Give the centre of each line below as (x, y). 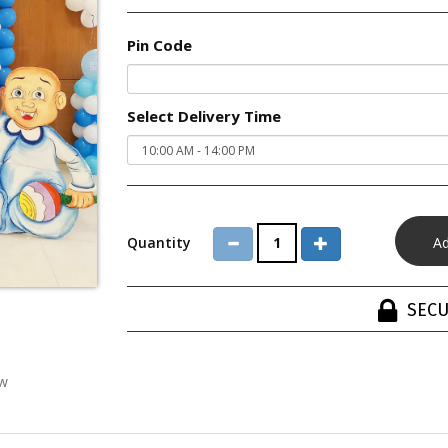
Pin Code (159, 45)
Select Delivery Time (204, 116)
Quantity (159, 242)
